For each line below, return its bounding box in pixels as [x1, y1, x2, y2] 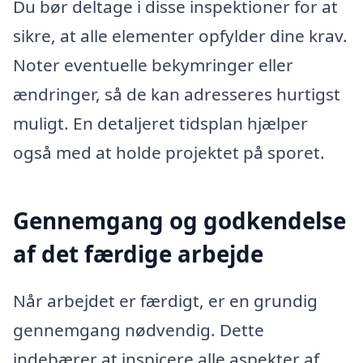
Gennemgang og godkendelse [13, 205, 346, 237]
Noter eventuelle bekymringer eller [13, 53, 293, 77]
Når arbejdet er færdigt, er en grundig [13, 288, 318, 312]
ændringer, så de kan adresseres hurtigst [13, 83, 340, 106]
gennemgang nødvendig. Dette [13, 318, 264, 341]
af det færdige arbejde [13, 238, 263, 270]
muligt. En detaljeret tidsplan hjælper [13, 112, 308, 135]
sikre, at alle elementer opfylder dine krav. [13, 24, 348, 48]
